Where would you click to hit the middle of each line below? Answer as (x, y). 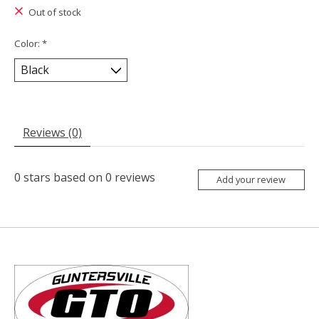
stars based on (63, 177)
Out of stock (54, 12)
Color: (28, 44)
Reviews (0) (52, 132)
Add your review (251, 179)
